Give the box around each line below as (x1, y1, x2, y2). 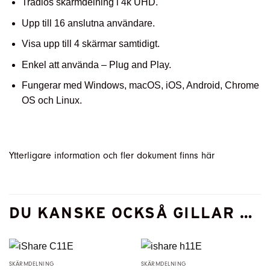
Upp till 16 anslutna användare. (21, 17, 155, 28)
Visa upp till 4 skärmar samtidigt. (21, 39, 160, 49)
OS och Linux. (21, 95, 82, 106)
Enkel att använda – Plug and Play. (21, 59, 171, 70)
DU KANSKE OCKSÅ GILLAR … (9, 203, 253, 222)
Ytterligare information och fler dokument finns (9, 149, 201, 161)
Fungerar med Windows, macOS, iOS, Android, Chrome (21, 80, 259, 91)
